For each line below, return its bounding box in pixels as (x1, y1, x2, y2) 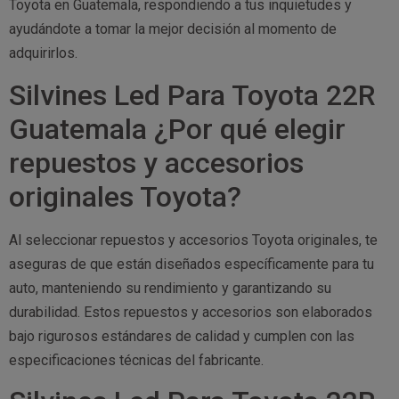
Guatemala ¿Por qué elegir (9, 111, 346, 146)
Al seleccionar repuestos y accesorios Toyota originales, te (9, 231, 378, 248)
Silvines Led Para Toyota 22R (9, 77, 376, 112)
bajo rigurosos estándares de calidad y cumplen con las (9, 327, 354, 345)
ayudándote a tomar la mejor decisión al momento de (9, 20, 337, 38)
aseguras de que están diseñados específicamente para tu (9, 255, 374, 273)
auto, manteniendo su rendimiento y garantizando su (9, 279, 331, 297)
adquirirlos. (9, 45, 77, 62)
